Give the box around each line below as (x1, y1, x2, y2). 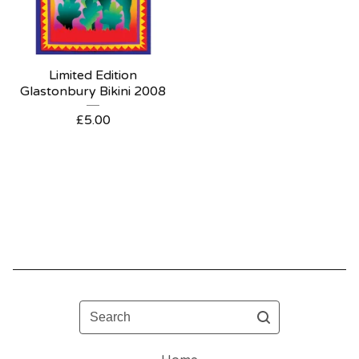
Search (79, 301, 121, 317)
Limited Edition (49, 67, 137, 83)
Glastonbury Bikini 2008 (20, 83, 166, 99)
